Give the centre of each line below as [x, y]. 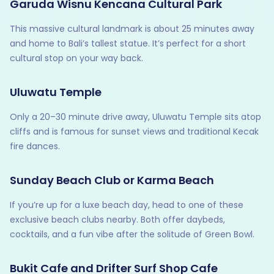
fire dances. [35, 146]
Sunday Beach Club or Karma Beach [112, 180]
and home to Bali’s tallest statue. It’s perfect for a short [128, 44]
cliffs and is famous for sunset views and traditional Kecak [134, 132]
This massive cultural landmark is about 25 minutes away [132, 29]
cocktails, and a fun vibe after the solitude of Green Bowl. [132, 235]
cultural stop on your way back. [76, 58]
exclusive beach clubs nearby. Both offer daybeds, [117, 220]
